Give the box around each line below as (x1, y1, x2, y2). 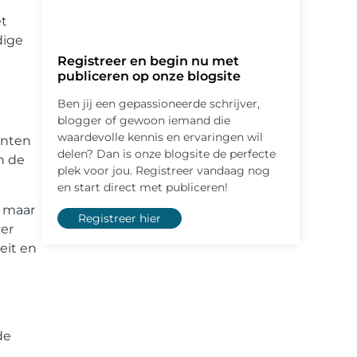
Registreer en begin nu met (57, 53, 239, 69)
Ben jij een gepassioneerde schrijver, (57, 96, 260, 112)
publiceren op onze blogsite (57, 69, 241, 84)
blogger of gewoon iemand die (57, 113, 230, 128)
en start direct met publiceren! (57, 180, 228, 195)
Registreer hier (78, 211, 161, 226)
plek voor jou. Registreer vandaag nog (57, 163, 270, 178)
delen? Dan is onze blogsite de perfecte (57, 147, 276, 162)
